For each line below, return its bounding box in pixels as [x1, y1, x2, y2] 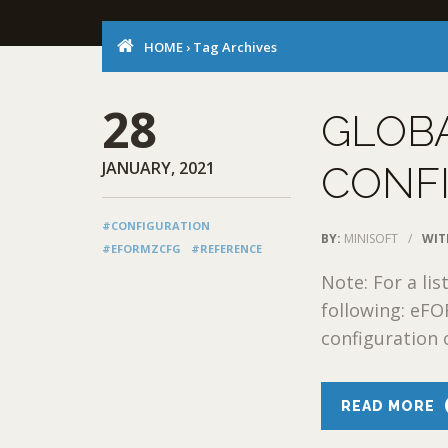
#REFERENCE [191, 240, 262, 256]
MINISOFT [344, 229, 399, 247]
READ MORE [341, 397, 436, 414]
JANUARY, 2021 [102, 156, 215, 179]
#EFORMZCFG [102, 240, 181, 256]
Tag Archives [190, 37, 277, 56]
